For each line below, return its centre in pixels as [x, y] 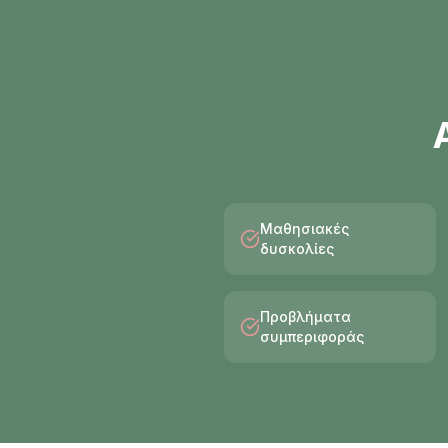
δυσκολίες [297, 248]
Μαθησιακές [304, 228]
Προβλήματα [305, 316]
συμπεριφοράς [312, 336]
